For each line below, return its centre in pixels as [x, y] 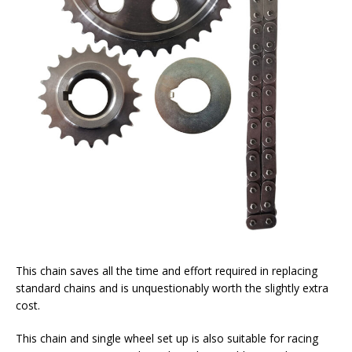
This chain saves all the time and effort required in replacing [167, 271]
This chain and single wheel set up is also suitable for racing [167, 339]
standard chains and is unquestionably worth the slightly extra [172, 288]
